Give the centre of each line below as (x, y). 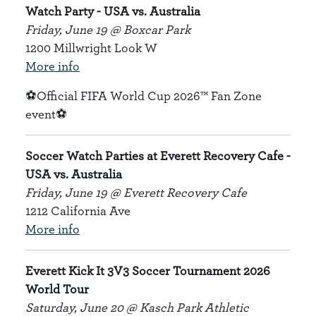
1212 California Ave (78, 211)
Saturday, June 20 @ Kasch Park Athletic (137, 307)
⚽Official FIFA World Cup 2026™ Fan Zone (144, 96)
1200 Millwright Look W (91, 48)
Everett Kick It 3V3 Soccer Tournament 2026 (148, 271)
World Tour (57, 289)
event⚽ (46, 114)
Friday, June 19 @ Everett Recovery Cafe (136, 192)
